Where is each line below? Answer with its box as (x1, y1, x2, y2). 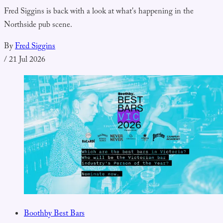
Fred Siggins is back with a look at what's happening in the (4, 5, 194, 19)
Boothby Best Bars (24, 207, 85, 221)
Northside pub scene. (4, 18, 72, 32)
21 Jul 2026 (9, 53, 45, 67)
